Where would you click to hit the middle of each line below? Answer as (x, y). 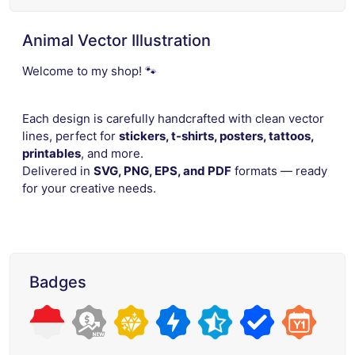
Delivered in (58, 170)
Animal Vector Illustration (116, 40)
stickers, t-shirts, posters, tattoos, (216, 136)
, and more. (112, 153)
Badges (58, 282)
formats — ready (279, 170)
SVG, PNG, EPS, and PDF (162, 170)
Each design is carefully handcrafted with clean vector (173, 118)
